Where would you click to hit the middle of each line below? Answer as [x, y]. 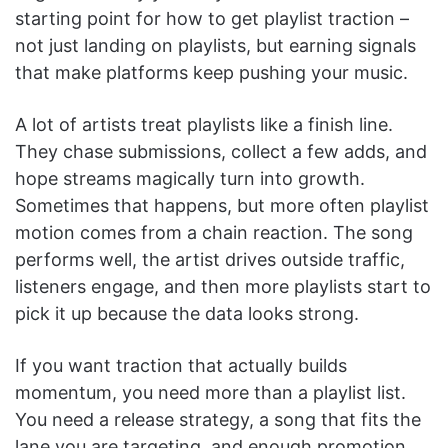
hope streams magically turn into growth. [190, 178]
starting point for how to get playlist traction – [212, 18]
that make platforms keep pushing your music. [211, 72]
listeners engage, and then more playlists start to [223, 286]
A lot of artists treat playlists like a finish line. [204, 124]
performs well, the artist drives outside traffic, [210, 259]
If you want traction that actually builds [181, 365]
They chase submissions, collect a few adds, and [221, 151]
